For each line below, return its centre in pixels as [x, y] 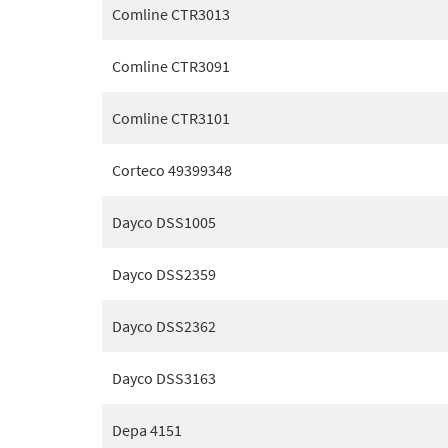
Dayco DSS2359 [164, 274]
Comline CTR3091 [171, 66]
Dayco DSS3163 [164, 378]
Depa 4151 [147, 430]
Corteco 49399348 [172, 170]
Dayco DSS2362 [164, 326]
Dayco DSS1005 [164, 222]
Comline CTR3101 [171, 118]
